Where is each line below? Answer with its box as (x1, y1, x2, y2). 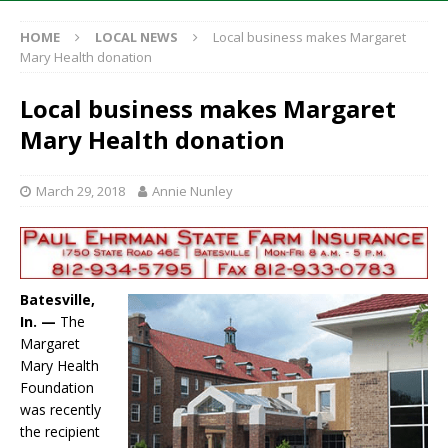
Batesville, (20, 290, 95, 310)
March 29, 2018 (36, 182, 125, 201)
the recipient (20, 422, 100, 442)
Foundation (20, 378, 94, 398)
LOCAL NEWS (95, 28, 178, 47)
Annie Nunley (152, 182, 233, 201)
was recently (20, 400, 101, 420)
